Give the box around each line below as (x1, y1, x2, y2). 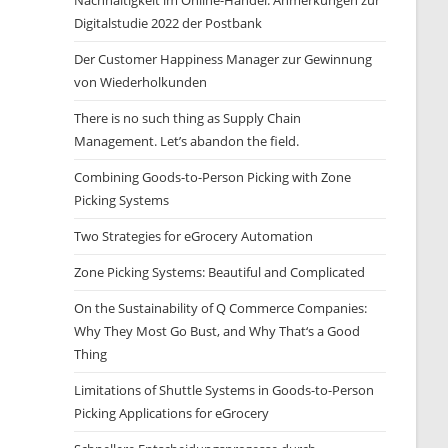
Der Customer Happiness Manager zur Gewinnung (74, 50, 373, 68)
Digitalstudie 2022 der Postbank (74, 14, 263, 32)
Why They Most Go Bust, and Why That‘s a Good (74, 322, 361, 340)
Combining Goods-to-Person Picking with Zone (74, 168, 352, 186)
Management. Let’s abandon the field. (74, 132, 300, 150)
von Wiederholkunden (74, 73, 208, 91)
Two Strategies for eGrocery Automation (74, 227, 314, 245)
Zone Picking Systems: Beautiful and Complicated (74, 263, 366, 281)
